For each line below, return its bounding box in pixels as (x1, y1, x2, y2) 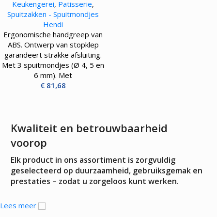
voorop (11, 135, 47, 150)
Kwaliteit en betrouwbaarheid (11, 121, 168, 135)
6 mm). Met (34, 70, 72, 80)
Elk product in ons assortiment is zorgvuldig (11, 155, 175, 165)
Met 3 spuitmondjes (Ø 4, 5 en (2, 60, 104, 70)
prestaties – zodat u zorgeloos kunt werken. (11, 176, 179, 186)
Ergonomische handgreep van (3, 30, 103, 39)
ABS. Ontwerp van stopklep (7, 40, 99, 49)
